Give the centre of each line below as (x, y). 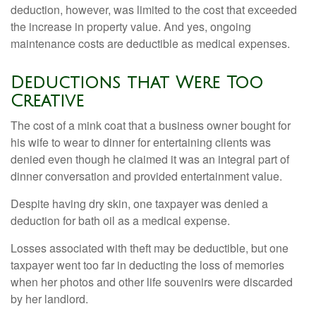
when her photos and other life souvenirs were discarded (152, 282)
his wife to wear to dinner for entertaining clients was (141, 142)
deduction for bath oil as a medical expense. (120, 220)
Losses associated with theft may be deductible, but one (150, 248)
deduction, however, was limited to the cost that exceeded (154, 10)
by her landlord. (49, 299)
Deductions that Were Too (137, 83)
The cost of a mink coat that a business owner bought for (151, 125)
